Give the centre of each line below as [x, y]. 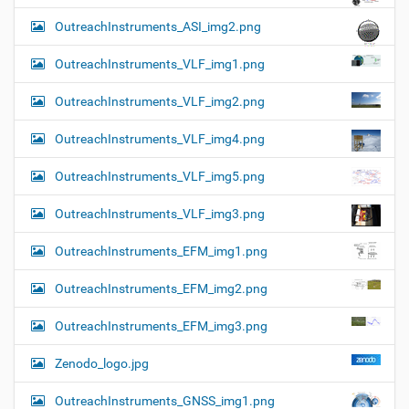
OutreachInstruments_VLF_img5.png [160, 177]
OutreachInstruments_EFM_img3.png [161, 326]
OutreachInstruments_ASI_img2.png [158, 27]
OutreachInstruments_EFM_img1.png [161, 252]
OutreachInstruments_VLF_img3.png [160, 214]
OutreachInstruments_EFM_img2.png [161, 289]
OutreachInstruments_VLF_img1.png [160, 64]
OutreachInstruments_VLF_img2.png [160, 102]
